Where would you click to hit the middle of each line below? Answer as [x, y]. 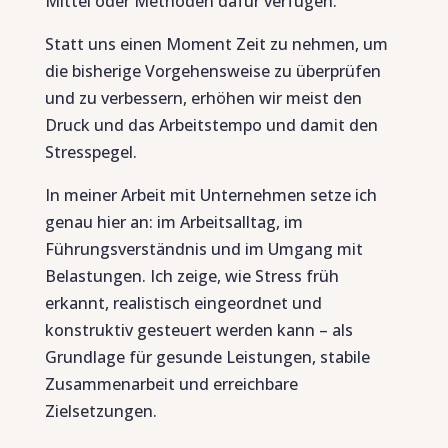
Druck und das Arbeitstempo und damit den [211, 125]
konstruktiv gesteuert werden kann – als [198, 330]
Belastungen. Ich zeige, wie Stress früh [191, 276]
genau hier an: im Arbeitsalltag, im [173, 222]
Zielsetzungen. [100, 411]
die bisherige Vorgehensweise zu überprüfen [212, 71]
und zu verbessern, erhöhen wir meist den [203, 98]
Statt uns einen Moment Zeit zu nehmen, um [216, 44]
